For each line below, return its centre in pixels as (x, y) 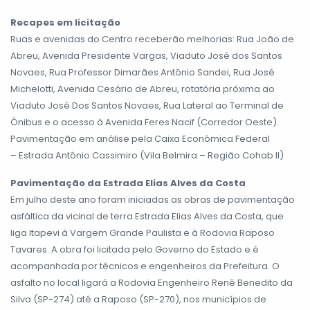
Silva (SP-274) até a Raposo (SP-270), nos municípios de (138, 300)
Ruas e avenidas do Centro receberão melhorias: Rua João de (152, 39)
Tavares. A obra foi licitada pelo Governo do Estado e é (135, 250)
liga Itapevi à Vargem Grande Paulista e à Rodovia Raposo (143, 233)
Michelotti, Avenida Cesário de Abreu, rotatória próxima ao (143, 89)
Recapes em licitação (65, 23)
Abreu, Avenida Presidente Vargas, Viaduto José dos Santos (146, 56)
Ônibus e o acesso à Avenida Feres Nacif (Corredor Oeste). (145, 122)
